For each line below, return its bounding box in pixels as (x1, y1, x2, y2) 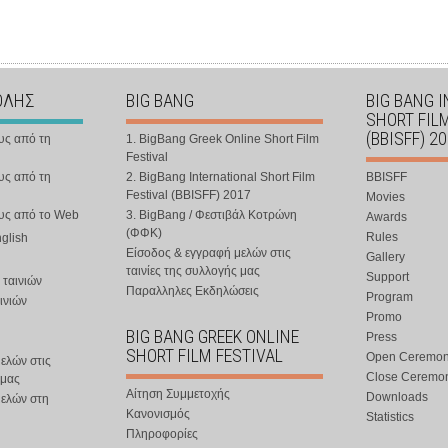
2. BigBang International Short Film (126, 170, 315, 184)
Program (366, 290, 413, 304)
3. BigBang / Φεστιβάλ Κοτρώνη (126, 208, 297, 222)
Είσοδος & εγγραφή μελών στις (126, 246, 291, 260)
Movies (366, 190, 405, 204)
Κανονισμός (126, 407, 190, 421)
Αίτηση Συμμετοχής (126, 387, 230, 401)
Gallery (366, 250, 405, 264)
